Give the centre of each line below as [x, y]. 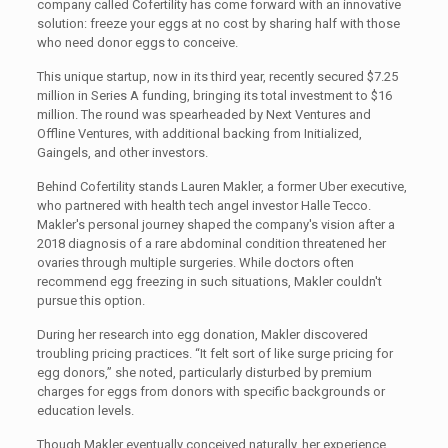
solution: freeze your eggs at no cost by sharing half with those [218, 23]
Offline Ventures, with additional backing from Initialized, [199, 133]
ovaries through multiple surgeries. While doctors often [195, 262]
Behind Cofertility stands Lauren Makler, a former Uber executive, [221, 186]
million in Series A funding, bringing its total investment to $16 [214, 95]
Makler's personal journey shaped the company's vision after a [215, 224]
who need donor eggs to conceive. [137, 42]
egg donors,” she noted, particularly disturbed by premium [204, 372]
